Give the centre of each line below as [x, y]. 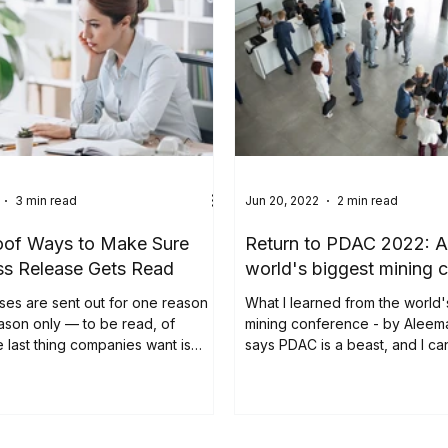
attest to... [276, 365]
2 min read [368, 201]
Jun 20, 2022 [282, 201]
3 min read [46, 201]
